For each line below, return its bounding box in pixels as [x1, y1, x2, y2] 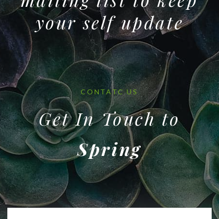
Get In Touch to [39, 106, 180, 130]
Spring [77, 136, 142, 160]
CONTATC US [81, 87, 138, 96]
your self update [35, 10, 184, 34]
